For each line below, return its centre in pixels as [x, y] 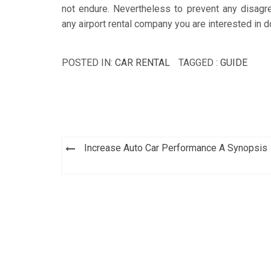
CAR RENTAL [142, 62]
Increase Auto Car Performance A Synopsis [176, 148]
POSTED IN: [88, 62]
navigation [108, 166]
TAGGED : [199, 62]
